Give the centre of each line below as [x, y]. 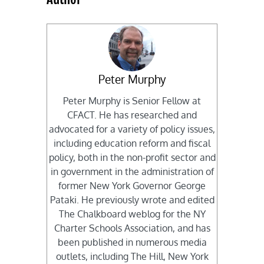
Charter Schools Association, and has [132, 228]
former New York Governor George [132, 186]
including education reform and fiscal [132, 143]
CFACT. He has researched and [132, 115]
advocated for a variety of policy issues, [132, 129]
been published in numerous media [132, 242]
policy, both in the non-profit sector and [132, 158]
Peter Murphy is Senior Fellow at [132, 101]
